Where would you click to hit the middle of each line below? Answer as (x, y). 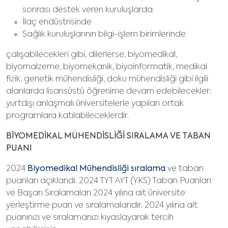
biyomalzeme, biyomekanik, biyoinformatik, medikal (107, 67)
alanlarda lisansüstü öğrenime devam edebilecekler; (109, 92)
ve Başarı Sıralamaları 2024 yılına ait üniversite (96, 194)
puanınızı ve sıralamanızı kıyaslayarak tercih (90, 218)
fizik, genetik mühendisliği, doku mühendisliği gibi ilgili (107, 80)
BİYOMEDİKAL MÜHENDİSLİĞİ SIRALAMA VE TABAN (108, 137)
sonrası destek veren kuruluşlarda (88, 10)
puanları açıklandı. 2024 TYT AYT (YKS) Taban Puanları (109, 181)
